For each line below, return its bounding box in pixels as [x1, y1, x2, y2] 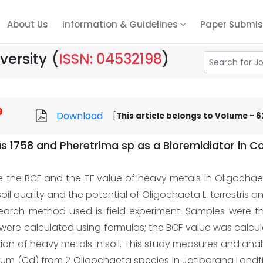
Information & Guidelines [62, 18, 180, 31]
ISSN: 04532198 [59, 49, 162, 69]
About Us [7, 18, 48, 31]
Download [56, 109, 103, 123]
